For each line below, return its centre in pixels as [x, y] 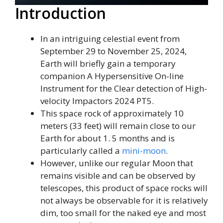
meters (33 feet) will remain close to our [118, 126]
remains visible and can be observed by [118, 176]
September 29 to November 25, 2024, [113, 51]
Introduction [60, 13]
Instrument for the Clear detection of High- [124, 89]
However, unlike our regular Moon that [117, 163]
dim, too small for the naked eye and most [123, 213]
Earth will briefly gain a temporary [108, 64]
